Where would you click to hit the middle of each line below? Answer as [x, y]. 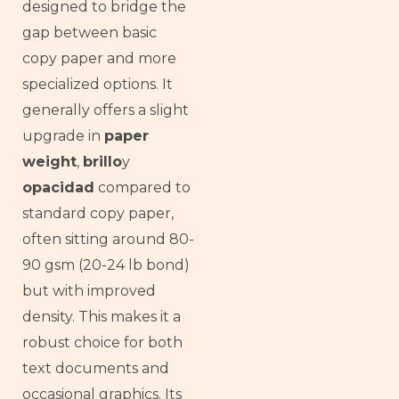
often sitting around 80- [108, 239]
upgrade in [63, 135]
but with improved [89, 290]
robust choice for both [102, 342]
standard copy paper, [98, 213]
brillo [102, 161]
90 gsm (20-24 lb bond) [106, 265]
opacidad [58, 187]
